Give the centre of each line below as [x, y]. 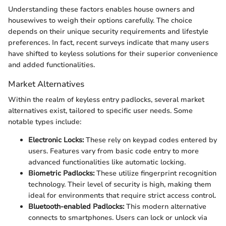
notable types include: [45, 122]
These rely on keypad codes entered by [150, 140]
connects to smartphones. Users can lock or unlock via [118, 218]
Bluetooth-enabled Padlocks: [76, 207]
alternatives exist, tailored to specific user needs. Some [100, 111]
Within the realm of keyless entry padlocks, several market [106, 100]
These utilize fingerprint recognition [155, 174]
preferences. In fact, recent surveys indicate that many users [108, 42]
